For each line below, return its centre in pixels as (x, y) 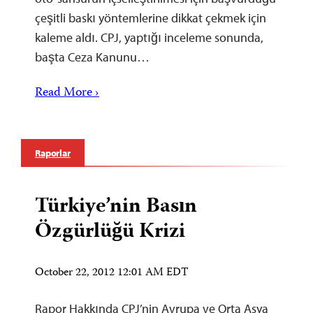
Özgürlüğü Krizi (110, 232)
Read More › (67, 93)
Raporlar (53, 153)
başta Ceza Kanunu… (92, 57)
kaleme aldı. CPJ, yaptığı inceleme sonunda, (149, 37)
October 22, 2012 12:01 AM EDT (112, 273)
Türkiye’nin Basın (116, 207)
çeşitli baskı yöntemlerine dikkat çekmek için (151, 17)
